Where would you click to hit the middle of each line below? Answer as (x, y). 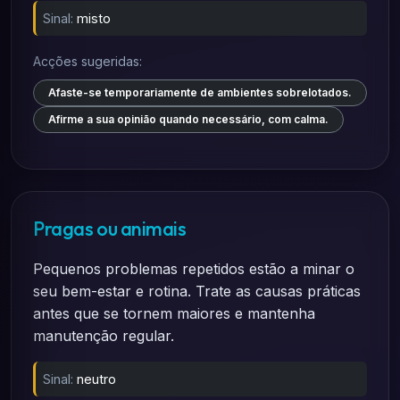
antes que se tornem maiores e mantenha (174, 313)
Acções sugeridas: (87, 61)
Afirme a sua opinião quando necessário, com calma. (188, 119)
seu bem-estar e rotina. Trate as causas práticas (197, 291)
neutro (96, 379)
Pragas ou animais (110, 229)
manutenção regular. (104, 336)
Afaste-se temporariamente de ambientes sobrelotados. (200, 92)
